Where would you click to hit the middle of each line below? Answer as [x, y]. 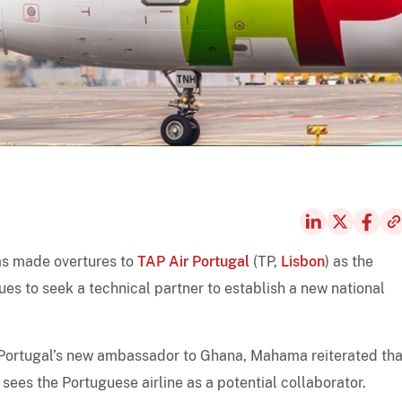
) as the [349, 261]
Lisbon [303, 261]
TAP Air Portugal [193, 261]
